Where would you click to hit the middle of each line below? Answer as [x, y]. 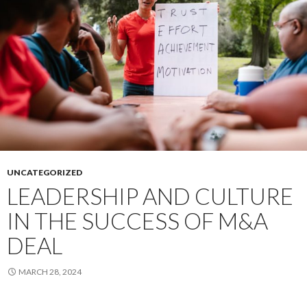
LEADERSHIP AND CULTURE [150, 196]
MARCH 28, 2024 [50, 271]
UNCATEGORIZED [45, 172]
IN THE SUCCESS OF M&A [137, 220]
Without [63, 12]
